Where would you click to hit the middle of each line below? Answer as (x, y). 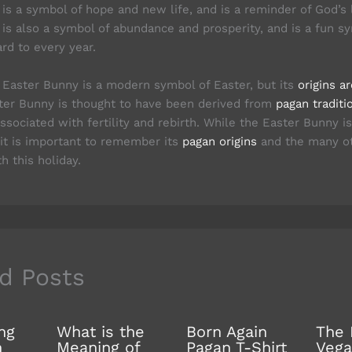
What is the (100, 331)
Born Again (226, 331)
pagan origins (220, 142)
